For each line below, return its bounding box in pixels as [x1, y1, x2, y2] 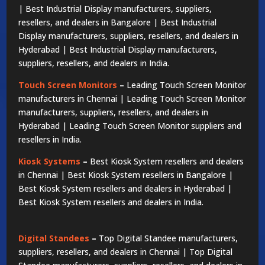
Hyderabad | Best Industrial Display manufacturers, [18, 43, 218, 55]
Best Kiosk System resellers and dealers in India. [18, 196, 204, 208]
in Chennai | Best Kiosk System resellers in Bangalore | [18, 169, 234, 180]
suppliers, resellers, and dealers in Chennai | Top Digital [18, 245, 233, 257]
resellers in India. [18, 133, 82, 145]
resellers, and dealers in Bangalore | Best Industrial [18, 16, 217, 28]
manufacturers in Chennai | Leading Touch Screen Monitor [18, 92, 247, 104]
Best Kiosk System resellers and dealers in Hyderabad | [18, 182, 232, 194]
